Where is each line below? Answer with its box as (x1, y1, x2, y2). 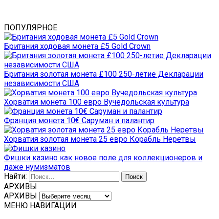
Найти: (4, 171, 27, 181)
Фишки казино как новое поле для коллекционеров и (4, 153, 202, 162)
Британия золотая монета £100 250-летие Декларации (4, 69, 203, 79)
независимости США (4, 78, 79, 88)
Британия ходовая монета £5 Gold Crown (4, 41, 151, 51)
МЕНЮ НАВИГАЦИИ (4, 200, 77, 210)
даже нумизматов (4, 162, 70, 172)
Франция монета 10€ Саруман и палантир (4, 115, 154, 125)
